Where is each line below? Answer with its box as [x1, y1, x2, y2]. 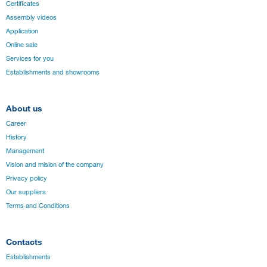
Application [6, 27, 38, 36]
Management [6, 146, 44, 155]
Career [6, 119, 26, 128]
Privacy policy [6, 173, 47, 182]
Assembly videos [6, 13, 57, 22]
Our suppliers [6, 187, 46, 196]
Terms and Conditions [6, 201, 70, 210]
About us [6, 103, 42, 113]
